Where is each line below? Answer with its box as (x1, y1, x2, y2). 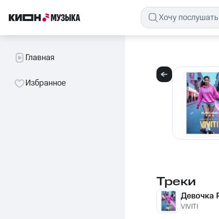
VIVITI (181, 202, 198, 212)
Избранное (25, 77, 66, 89)
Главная (25, 52, 54, 64)
